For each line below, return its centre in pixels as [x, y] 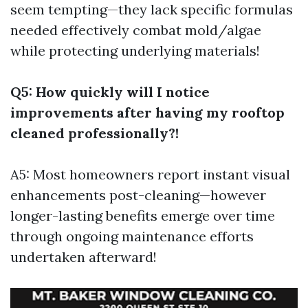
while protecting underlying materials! [135, 51]
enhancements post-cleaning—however [138, 195]
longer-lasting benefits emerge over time [143, 216]
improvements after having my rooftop [147, 112]
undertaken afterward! [84, 257]
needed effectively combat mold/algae [136, 30]
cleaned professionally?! [95, 133]
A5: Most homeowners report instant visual [150, 174]
